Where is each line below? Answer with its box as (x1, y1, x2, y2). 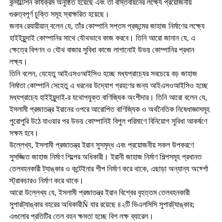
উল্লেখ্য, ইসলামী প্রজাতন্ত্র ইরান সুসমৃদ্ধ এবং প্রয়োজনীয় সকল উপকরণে (9, 140, 194, 149)
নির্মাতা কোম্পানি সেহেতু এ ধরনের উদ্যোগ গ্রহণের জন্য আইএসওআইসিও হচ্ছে (9, 81, 208, 90)
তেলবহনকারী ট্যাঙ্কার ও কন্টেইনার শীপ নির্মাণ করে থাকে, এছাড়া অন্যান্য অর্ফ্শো (9, 164, 208, 173)
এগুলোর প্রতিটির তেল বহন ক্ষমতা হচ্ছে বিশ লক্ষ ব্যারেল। (9, 212, 154, 221)
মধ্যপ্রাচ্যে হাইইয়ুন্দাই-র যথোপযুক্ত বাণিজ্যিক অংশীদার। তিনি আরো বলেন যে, (9, 93, 207, 102)
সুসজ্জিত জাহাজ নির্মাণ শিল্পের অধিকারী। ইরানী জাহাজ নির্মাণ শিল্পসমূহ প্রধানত (9, 152, 202, 161)
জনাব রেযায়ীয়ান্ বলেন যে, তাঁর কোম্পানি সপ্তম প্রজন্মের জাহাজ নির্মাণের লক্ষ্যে (9, 21, 205, 30)
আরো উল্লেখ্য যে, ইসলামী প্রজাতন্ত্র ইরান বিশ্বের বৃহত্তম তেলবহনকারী (9, 188, 190, 197)
